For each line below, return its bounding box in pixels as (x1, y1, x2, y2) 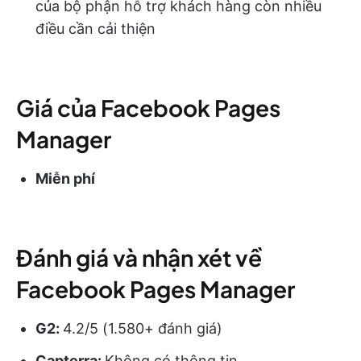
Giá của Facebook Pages (16, 93, 280, 122)
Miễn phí (35, 169, 95, 187)
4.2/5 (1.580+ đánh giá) (63, 319, 222, 337)
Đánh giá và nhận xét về (16, 243, 262, 272)
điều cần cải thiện (35, 19, 156, 37)
